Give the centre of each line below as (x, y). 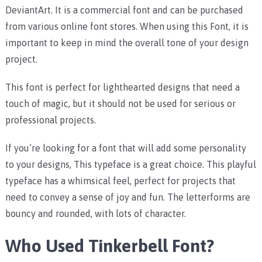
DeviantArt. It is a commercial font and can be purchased (124, 10)
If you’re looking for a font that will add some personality (125, 148)
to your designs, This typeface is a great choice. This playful (130, 165)
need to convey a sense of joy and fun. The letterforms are (127, 197)
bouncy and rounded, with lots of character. (95, 214)
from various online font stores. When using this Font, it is (127, 27)
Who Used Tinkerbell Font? (109, 246)
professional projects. (50, 120)
